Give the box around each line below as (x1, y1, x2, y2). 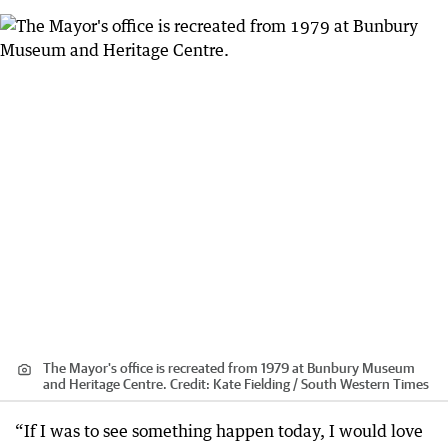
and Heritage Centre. (43, 375, 167, 392)
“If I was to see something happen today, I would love (15, 420, 423, 441)
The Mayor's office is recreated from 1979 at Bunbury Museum (43, 359, 415, 376)
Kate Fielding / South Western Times (213, 375, 429, 392)
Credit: (167, 375, 213, 392)
